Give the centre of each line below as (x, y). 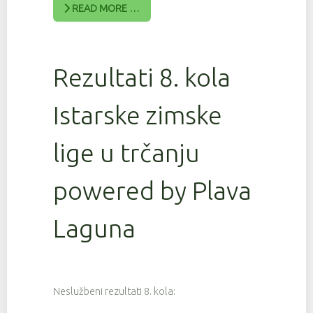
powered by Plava (152, 190)
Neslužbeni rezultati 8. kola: (114, 292)
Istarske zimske (138, 115)
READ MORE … (105, 9)
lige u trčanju (126, 152)
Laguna (94, 228)
